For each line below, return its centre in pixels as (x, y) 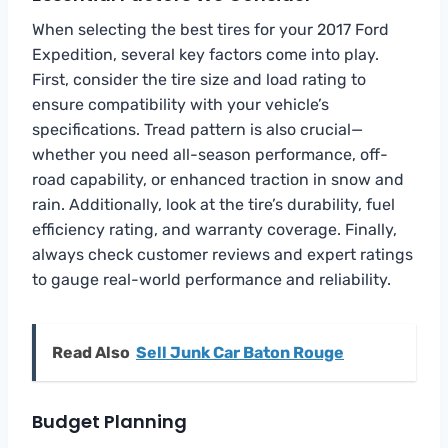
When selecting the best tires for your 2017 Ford (210, 29)
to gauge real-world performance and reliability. (211, 279)
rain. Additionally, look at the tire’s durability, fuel (213, 204)
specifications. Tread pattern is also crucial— (197, 129)
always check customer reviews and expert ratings (222, 254)
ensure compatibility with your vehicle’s (180, 104)
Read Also (91, 352)
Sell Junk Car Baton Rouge (240, 352)
